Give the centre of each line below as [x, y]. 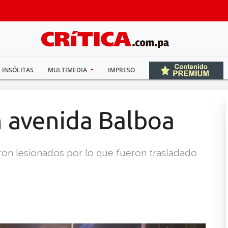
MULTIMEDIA [68, 70]
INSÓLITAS [18, 70]
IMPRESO [122, 70]
